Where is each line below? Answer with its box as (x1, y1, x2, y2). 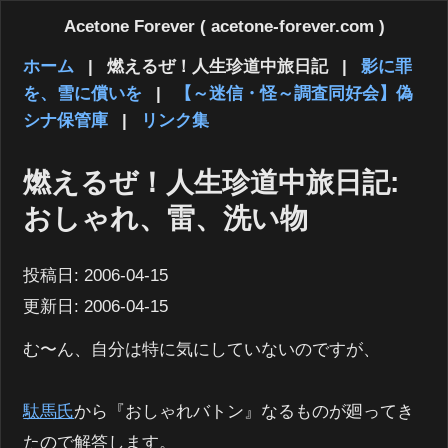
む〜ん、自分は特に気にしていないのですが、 (23, 339, 381, 359)
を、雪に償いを (23, 84, 143, 104)
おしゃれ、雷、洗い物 (23, 203, 309, 235)
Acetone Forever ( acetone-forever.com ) (63, 17, 385, 37)
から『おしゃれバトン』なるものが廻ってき (74, 401, 415, 421)
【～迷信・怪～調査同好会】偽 (175, 84, 414, 104)
